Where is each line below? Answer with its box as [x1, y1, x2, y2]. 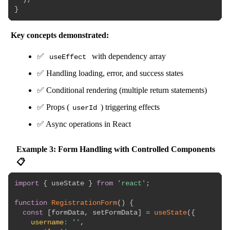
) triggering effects [100, 103, 160, 111]
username [31, 219, 64, 226]
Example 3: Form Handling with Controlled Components [16, 145, 215, 154]
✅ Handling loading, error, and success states [37, 69, 183, 78]
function [14, 199, 47, 207]
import [14, 180, 39, 187]
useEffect [49, 53, 87, 61]
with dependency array [89, 52, 166, 61]
